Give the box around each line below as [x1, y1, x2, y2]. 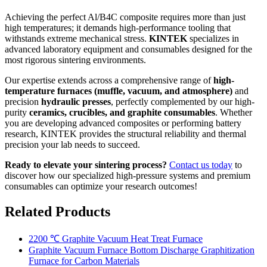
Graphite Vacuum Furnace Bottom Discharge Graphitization [29, 244, 254, 255]
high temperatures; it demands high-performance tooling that [5, 23, 231, 33]
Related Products [5, 203, 110, 219]
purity [5, 107, 29, 117]
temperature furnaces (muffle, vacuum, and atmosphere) [5, 86, 232, 96]
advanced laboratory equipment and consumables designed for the [5, 44, 252, 54]
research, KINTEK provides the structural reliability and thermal [5, 129, 246, 139]
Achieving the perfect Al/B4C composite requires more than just [5, 12, 246, 22]
